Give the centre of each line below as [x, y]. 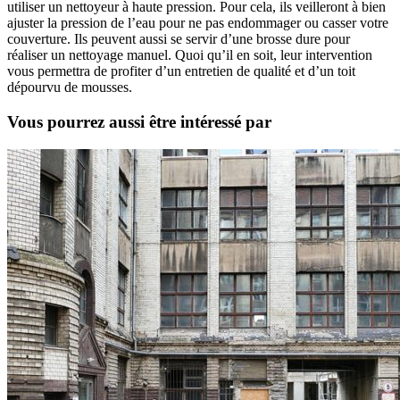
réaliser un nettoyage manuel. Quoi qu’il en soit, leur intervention [190, 55]
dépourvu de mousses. [70, 87]
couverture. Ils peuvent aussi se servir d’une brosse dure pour [179, 39]
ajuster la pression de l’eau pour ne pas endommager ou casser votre [198, 23]
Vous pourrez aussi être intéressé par [139, 122]
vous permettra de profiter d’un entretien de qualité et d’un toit [181, 71]
